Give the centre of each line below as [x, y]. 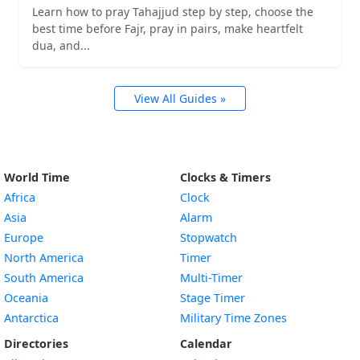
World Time [37, 178]
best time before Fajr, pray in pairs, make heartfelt [168, 29]
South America [44, 278]
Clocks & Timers [225, 178]
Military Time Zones [233, 318]
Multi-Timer [211, 278]
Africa [20, 198]
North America [44, 258]
